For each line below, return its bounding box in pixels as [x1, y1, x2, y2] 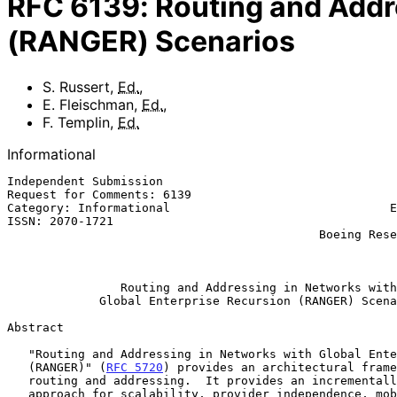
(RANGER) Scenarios [7, 24, 295, 59]
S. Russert [43, 77, 110, 96]
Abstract [7, 320, 64, 334]
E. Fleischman [43, 95, 134, 113]
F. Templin [43, 113, 110, 131]
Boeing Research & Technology [7, 227, 319, 241]
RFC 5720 [106, 360, 163, 374]
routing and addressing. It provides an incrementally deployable [7, 373, 28, 387]
